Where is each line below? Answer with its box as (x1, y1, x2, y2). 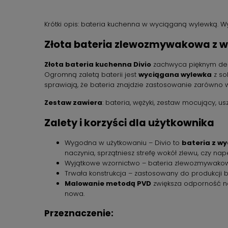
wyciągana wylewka (138, 70, 212, 79)
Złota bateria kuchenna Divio (44, 60, 151, 69)
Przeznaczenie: (44, 207, 113, 219)
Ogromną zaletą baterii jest (44, 70, 138, 79)
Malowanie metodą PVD (65, 179, 151, 188)
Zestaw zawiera (44, 98, 102, 107)
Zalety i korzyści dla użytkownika (44, 116, 214, 130)
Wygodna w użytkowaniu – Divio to (65, 138, 182, 148)
